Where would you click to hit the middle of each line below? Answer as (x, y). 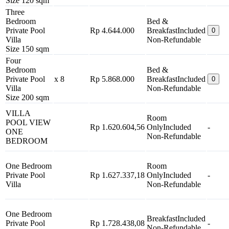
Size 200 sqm (27, 97)
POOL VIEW (28, 122)
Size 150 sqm (27, 49)
